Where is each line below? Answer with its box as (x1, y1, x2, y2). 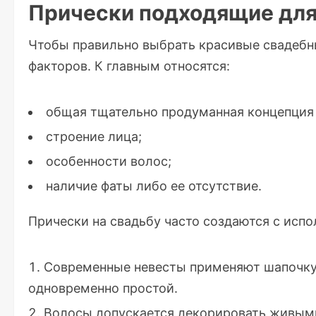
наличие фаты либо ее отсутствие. (46, 178, 262, 193)
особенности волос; (46, 153, 171, 169)
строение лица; (46, 128, 142, 144)
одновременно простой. (28, 280, 178, 296)
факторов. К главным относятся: (28, 58, 230, 73)
